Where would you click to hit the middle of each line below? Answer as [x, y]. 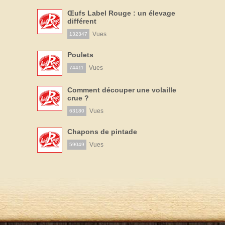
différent [82, 21]
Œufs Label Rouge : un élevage [121, 13]
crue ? [78, 98]
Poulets [80, 54]
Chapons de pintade [102, 131]
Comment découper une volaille [122, 90]
